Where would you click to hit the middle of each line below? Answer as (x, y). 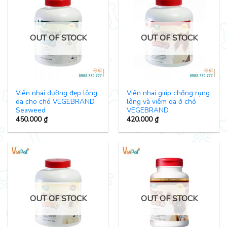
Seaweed (31, 110)
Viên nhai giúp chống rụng (168, 93)
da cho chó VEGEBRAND (55, 101)
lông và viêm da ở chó (162, 101)
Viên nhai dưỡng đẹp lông (57, 93)
